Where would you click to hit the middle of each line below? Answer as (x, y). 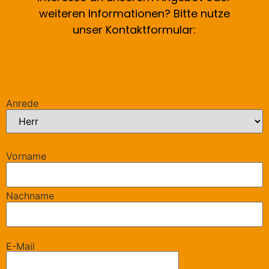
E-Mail (20, 246)
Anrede (22, 104)
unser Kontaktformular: (134, 29)
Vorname (26, 156)
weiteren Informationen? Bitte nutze (134, 13)
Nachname (30, 196)
